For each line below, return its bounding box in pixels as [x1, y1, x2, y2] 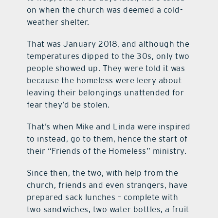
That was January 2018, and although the [26, 39, 190, 49]
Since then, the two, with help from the [26, 168, 179, 178]
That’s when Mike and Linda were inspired [26, 122, 191, 132]
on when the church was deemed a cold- [26, 5, 183, 15]
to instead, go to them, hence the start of [26, 134, 188, 144]
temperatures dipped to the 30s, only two [26, 51, 190, 61]
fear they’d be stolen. [26, 100, 110, 110]
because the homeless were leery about [26, 75, 182, 86]
